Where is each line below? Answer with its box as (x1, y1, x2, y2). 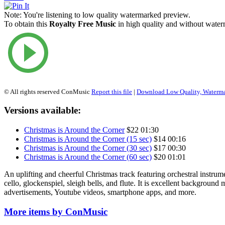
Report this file (91, 87, 132, 95)
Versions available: (4, 105, 81, 116)
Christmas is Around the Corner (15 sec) (24, 135, 152, 144)
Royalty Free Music (49, 19, 116, 28)
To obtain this (4, 19, 49, 28)
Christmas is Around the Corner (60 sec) (24, 153, 152, 162)
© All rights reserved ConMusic (4, 87, 91, 95)
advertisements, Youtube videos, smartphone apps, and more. (4, 188, 196, 197)
